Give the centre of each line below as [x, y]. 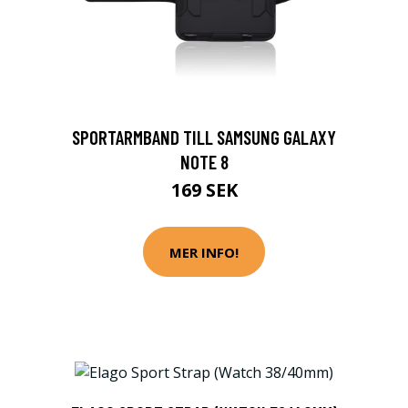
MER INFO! [204, 252]
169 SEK [204, 190]
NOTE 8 [204, 162]
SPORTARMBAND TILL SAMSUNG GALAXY [204, 137]
